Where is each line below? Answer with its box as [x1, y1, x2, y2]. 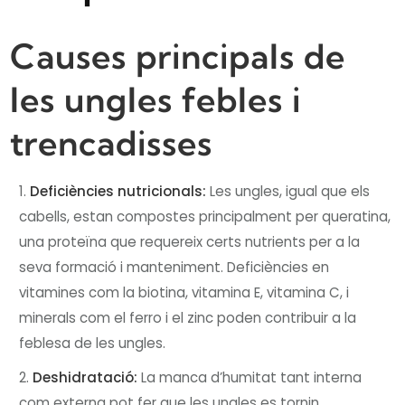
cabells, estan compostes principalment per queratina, [19, 206, 391, 226]
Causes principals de [10, 34, 346, 78]
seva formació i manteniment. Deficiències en [19, 257, 330, 277]
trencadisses [10, 121, 213, 165]
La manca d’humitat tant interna [137, 367, 363, 387]
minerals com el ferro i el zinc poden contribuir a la [19, 307, 357, 327]
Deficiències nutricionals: [30, 181, 207, 201]
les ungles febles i [10, 78, 302, 121]
